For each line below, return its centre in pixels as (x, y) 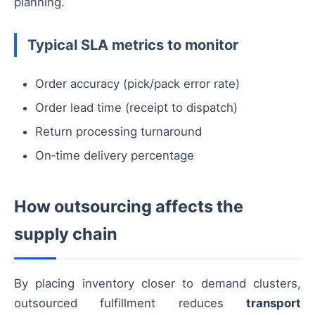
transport (274, 303)
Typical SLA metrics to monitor (133, 45)
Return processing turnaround (118, 132)
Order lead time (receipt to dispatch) (136, 108)
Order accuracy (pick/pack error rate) (137, 84)
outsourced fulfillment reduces (130, 303)
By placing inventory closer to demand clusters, (157, 284)
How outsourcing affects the (129, 207)
